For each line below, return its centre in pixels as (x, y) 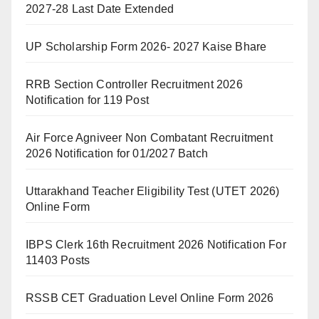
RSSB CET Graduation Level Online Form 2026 (150, 298)
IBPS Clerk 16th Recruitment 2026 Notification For (156, 245)
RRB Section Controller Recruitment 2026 (134, 84)
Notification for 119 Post (87, 100)
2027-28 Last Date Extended (100, 9)
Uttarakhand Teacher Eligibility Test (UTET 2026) (153, 191)
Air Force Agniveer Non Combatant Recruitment (149, 138)
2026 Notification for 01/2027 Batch (117, 153)
